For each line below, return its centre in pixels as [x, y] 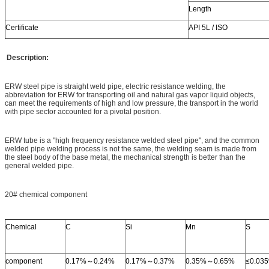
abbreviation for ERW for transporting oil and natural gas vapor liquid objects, [130, 95]
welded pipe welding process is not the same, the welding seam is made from [131, 149]
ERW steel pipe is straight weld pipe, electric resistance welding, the [115, 86]
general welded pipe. [39, 165]
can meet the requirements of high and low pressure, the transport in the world [131, 103]
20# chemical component [46, 194]
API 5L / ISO [209, 27]
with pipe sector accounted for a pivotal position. [83, 111]
